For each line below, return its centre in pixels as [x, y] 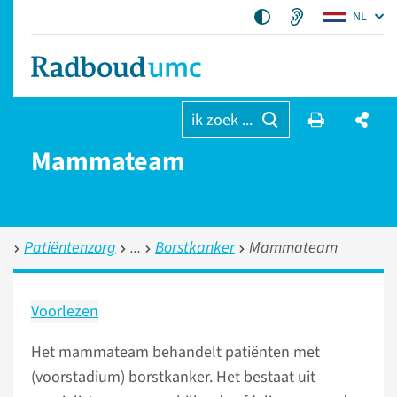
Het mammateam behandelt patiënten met [175, 352]
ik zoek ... [222, 120]
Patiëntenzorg [70, 248]
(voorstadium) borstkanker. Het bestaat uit [173, 377]
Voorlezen [65, 311]
